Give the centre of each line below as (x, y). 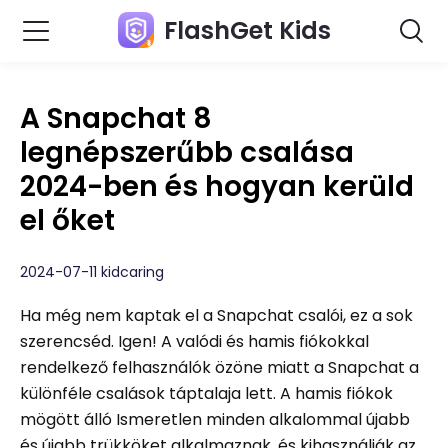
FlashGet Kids (247, 30)
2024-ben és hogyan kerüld (217, 186)
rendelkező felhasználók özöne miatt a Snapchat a (219, 367)
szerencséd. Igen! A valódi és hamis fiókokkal (194, 341)
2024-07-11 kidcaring (92, 272)
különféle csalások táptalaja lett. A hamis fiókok (206, 393)
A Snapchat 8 (116, 118)
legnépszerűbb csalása (187, 152)
